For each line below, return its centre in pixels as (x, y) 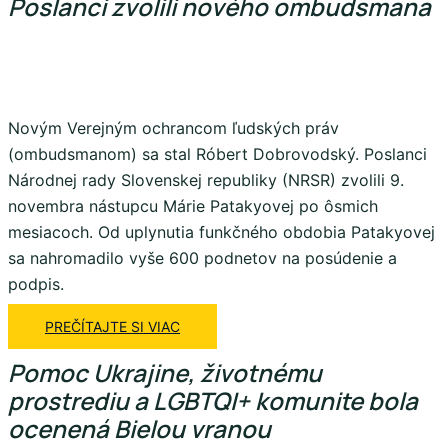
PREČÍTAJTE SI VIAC (112, 326)
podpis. (36, 283)
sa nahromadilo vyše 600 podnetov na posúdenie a (202, 257)
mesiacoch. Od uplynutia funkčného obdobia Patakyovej (221, 231)
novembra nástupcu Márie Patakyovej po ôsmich (193, 205)
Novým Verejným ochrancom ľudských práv (173, 127)
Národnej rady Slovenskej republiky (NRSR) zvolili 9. (206, 179)
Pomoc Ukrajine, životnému (165, 372)
